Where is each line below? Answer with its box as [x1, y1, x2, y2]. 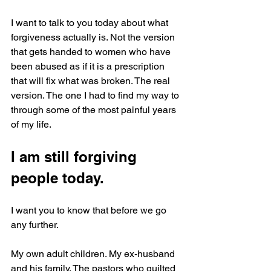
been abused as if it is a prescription [11, 60, 167, 72]
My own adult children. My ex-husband [11, 247, 177, 260]
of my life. [11, 118, 51, 130]
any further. [11, 218, 59, 230]
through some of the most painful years [11, 103, 178, 116]
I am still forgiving [11, 148, 141, 165]
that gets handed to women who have [11, 45, 173, 57]
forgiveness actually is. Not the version [11, 31, 177, 43]
